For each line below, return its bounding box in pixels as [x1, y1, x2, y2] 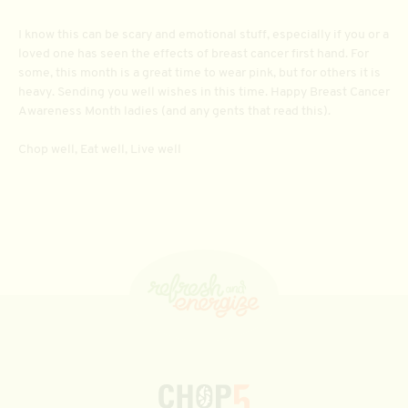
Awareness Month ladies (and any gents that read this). [18, 104, 333, 118]
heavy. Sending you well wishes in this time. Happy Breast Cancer [18, 85, 390, 99]
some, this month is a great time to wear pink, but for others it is [18, 66, 381, 80]
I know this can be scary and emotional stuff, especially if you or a [18, 27, 389, 42]
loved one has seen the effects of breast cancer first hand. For [18, 46, 369, 61]
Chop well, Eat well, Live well [18, 142, 184, 157]
